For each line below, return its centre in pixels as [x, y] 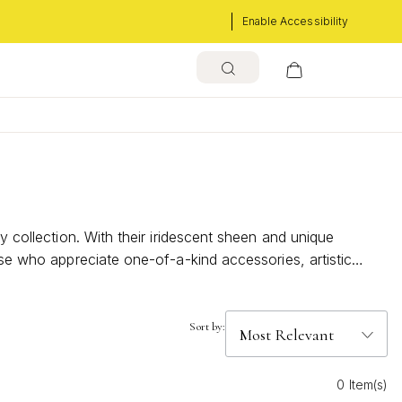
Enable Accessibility [295, 21]
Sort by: [207, 327]
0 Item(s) [362, 385]
